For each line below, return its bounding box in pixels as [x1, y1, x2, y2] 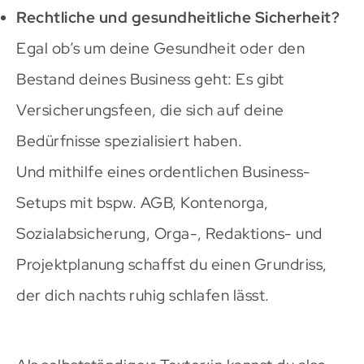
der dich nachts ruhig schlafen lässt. [16, 284, 270, 305]
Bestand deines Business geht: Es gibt [16, 68, 284, 89]
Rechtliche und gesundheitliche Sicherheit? [16, 6, 340, 28]
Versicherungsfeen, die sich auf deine [16, 99, 284, 120]
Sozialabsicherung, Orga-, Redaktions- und [16, 223, 323, 244]
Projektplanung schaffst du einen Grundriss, [16, 253, 327, 275]
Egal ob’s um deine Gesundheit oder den [16, 37, 305, 58]
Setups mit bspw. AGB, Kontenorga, [16, 192, 269, 213]
